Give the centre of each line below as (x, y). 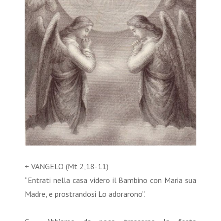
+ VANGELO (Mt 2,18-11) (68, 166)
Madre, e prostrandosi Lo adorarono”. (86, 194)
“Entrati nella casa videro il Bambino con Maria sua (110, 180)
